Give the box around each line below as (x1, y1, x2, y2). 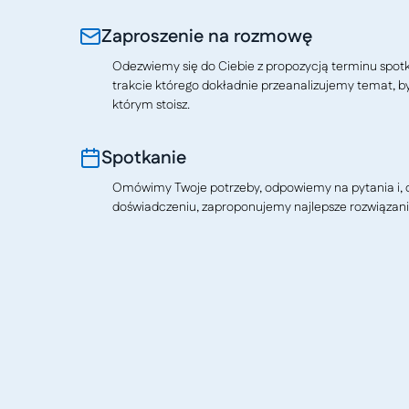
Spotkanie (101, 145, 186, 171)
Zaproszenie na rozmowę (101, 24, 312, 49)
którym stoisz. (112, 96, 190, 114)
